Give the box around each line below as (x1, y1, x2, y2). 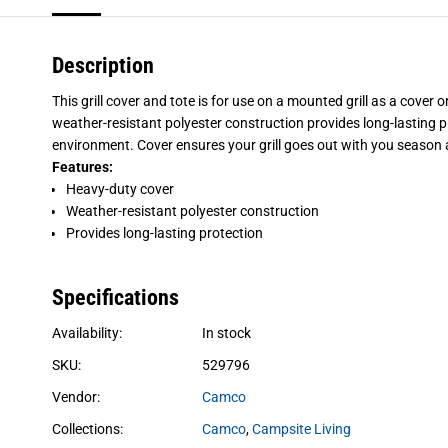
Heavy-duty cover (65, 180, 174, 197)
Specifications (51, 284, 179, 310)
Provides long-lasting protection (65, 224, 263, 241)
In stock (201, 324, 251, 341)
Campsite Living (251, 420, 351, 437)
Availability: (51, 324, 122, 341)
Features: (51, 158, 113, 175)
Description (51, 52, 154, 78)
